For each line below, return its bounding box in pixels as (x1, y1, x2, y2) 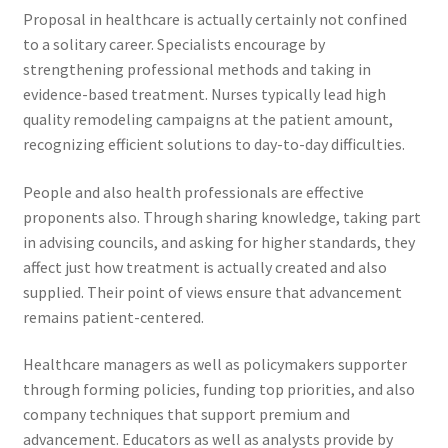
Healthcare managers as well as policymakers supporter (22, 354, 407, 375)
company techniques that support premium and (22, 404, 350, 425)
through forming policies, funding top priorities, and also (22, 379, 415, 400)
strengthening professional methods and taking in (22, 59, 371, 80)
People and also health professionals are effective (22, 181, 364, 202)
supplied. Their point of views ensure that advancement (22, 281, 402, 302)
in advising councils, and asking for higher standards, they (22, 231, 415, 252)
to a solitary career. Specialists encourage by (22, 34, 325, 55)
